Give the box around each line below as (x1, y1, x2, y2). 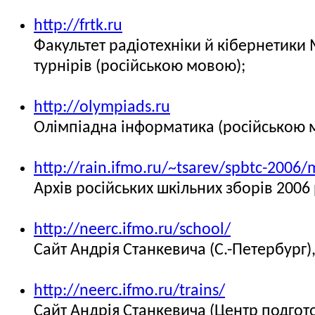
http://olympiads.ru (34, 99, 170, 116)
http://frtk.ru (34, 18, 122, 34)
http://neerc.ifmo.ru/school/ (34, 221, 231, 238)
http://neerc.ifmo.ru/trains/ (34, 283, 225, 300)
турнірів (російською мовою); (34, 58, 245, 75)
